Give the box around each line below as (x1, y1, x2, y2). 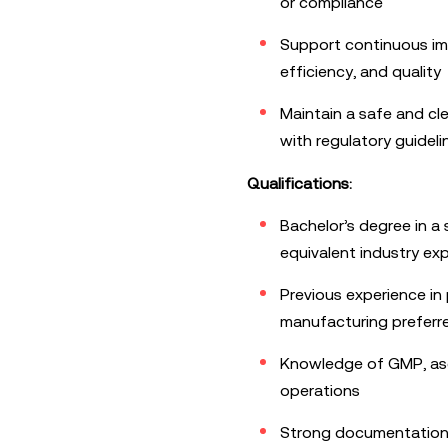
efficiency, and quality (279, 62, 441, 81)
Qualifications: (246, 174, 352, 193)
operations (279, 381, 360, 400)
